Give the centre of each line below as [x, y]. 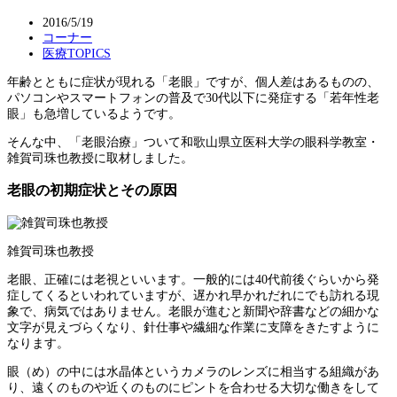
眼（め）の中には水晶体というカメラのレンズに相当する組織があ [193, 371]
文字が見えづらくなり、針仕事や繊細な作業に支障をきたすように [193, 327]
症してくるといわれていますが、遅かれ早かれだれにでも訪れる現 [193, 295]
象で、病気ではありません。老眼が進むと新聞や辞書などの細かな [193, 311]
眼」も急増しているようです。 [94, 113]
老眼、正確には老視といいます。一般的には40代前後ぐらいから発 [193, 279]
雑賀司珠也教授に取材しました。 [100, 158]
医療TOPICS [77, 53]
